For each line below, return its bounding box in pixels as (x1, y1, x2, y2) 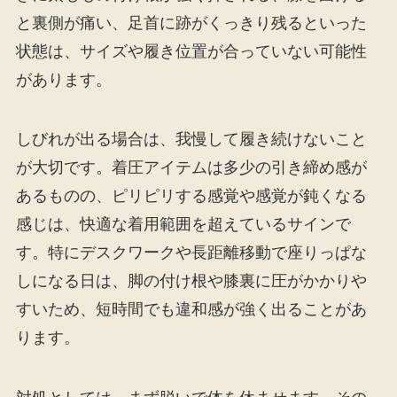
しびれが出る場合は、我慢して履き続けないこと (15, 130, 367, 149)
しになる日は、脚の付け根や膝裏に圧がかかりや (15, 272, 367, 291)
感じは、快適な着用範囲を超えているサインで (15, 215, 351, 234)
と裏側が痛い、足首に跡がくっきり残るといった (15, 13, 367, 32)
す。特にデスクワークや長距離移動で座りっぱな (15, 244, 367, 262)
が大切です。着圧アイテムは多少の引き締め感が (15, 159, 367, 177)
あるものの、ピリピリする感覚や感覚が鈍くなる (15, 187, 367, 206)
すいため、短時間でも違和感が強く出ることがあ (15, 300, 367, 319)
